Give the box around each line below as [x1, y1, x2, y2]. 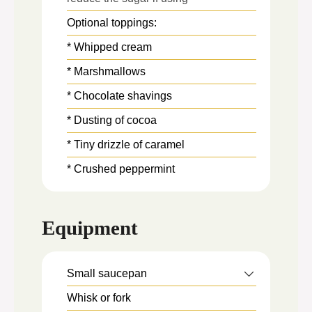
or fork [100, 292, 131, 304]
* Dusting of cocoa [67, 114, 157, 126]
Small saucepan [67, 267, 147, 280]
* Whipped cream [67, 40, 152, 53]
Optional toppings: [67, 16, 157, 29]
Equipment [42, 217, 138, 240]
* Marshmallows [67, 65, 146, 77]
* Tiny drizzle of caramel [67, 138, 185, 150]
